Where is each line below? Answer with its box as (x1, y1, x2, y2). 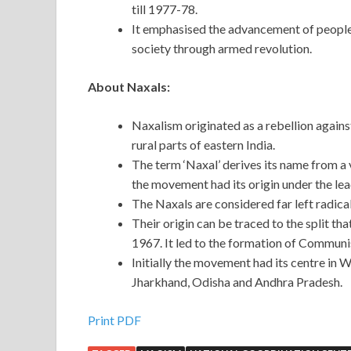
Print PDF (88, 313, 141, 328)
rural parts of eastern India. (132, 137, 277, 153)
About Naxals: (88, 79, 170, 95)
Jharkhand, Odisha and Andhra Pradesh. (132, 274, 342, 290)
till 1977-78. (132, 2, 200, 17)
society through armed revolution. (132, 41, 312, 56)
